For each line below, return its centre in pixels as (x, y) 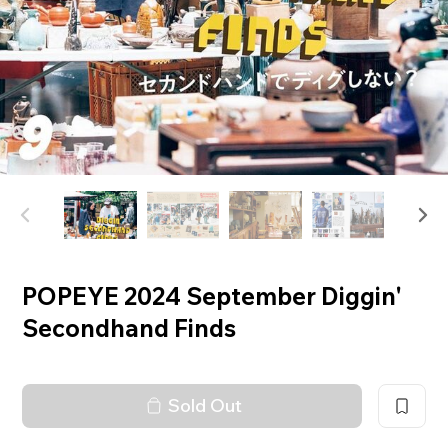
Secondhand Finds (129, 327)
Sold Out (205, 405)
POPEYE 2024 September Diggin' (212, 295)
